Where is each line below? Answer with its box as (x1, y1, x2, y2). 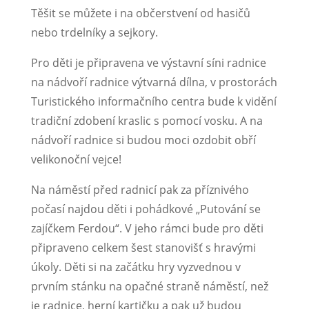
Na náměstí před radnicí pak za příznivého (30, 182, 249, 198)
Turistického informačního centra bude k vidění (30, 94, 277, 110)
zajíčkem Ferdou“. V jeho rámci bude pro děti (30, 221, 263, 237)
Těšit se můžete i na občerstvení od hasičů (30, 6, 250, 21)
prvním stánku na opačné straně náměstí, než (30, 279, 268, 295)
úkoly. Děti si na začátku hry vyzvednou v (30, 259, 241, 275)
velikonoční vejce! (30, 152, 121, 168)
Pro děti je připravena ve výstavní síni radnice (30, 55, 266, 71)
